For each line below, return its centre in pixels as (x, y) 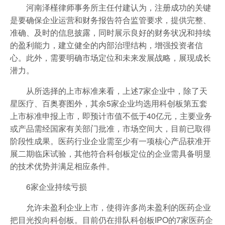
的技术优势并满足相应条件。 (62, 166)
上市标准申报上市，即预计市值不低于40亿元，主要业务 (111, 116)
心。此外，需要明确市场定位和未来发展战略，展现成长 (110, 57)
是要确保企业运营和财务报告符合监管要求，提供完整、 (110, 20)
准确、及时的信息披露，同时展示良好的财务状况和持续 (110, 32)
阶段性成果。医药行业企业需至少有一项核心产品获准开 (110, 141)
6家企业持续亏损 (57, 186)
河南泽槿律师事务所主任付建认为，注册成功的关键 (119, 7)
